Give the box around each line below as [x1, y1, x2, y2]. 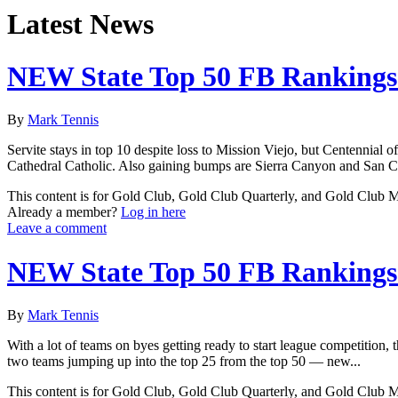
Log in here [121, 204, 186, 220]
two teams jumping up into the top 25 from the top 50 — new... [7, 354, 361, 370]
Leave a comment [7, 220, 107, 236]
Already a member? [7, 204, 121, 220]
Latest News [7, 8, 154, 41]
